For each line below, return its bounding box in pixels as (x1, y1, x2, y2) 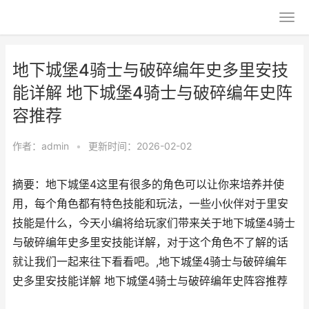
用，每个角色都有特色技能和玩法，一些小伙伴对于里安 (12, 197, 288, 210)
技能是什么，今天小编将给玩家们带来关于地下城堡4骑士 (12, 217, 295, 230)
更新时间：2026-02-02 (88, 140, 192, 152)
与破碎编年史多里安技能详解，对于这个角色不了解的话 (12, 236, 288, 249)
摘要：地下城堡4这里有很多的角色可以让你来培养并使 (12, 178, 284, 191)
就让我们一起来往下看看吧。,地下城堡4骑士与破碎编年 (12, 255, 287, 268)
